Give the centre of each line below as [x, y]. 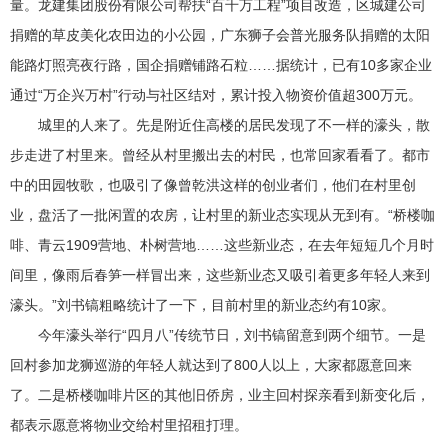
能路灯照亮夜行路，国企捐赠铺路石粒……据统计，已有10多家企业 [221, 65]
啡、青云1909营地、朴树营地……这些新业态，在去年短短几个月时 [222, 245]
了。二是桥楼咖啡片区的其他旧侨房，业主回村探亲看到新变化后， [220, 395]
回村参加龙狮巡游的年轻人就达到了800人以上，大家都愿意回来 [211, 365]
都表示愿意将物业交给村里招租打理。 [129, 425]
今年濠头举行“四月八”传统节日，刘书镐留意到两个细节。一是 [232, 335]
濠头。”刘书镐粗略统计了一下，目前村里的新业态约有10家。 [202, 305]
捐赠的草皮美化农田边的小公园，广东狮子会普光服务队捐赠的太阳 [220, 35]
